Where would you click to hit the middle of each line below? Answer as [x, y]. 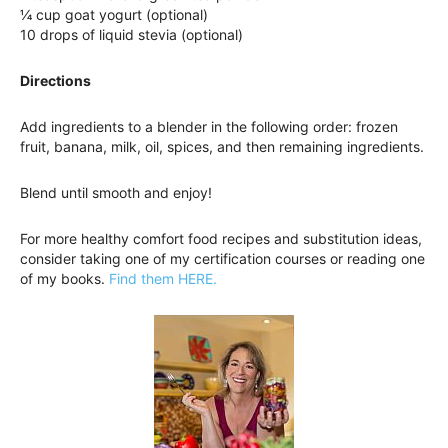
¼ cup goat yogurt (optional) [114, 15]
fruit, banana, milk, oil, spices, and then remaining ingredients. [222, 147]
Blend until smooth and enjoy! [116, 193]
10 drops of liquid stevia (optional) [131, 35]
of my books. [64, 279]
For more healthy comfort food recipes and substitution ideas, [221, 239]
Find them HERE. [163, 279]
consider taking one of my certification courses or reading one [222, 259]
